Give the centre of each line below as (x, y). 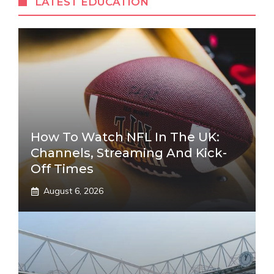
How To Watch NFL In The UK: (125, 137)
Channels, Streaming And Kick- (129, 153)
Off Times (62, 169)
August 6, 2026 (73, 191)
